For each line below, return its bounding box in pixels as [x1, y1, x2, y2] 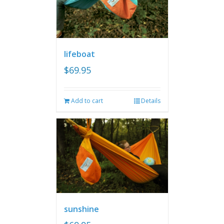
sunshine [63, 203, 99, 214]
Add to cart [70, 96, 103, 105]
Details [140, 96, 160, 105]
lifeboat [63, 48, 95, 60]
